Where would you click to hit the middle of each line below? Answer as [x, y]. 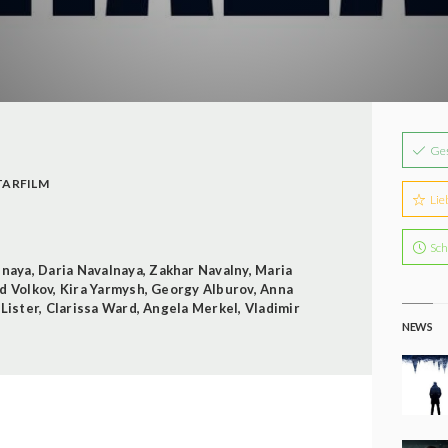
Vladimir [272, 307]
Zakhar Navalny [199, 269]
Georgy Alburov [202, 288]
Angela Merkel [191, 307]
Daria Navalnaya [90, 269]
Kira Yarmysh [102, 288]
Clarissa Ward [91, 307]
